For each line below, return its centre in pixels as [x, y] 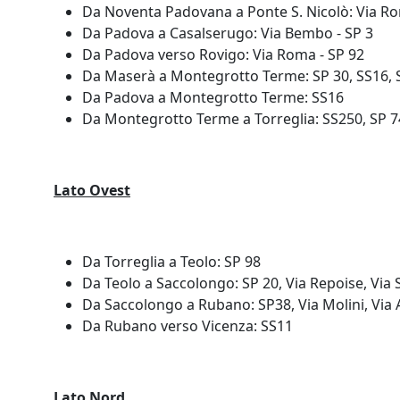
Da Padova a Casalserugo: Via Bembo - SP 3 [228, 33]
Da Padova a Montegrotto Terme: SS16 [213, 97]
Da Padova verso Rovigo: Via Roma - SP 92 [223, 54]
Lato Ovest [92, 190]
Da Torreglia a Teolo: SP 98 [171, 262]
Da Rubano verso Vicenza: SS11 [187, 326]
